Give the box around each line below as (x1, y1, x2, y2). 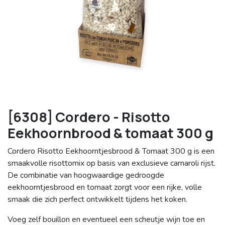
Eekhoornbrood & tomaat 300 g (8, 124, 213, 143)
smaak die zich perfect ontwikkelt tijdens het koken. (8, 194, 187, 205)
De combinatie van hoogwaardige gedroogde (8, 170, 164, 181)
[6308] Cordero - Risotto (8, 107, 170, 127)
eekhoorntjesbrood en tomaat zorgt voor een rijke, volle (8, 182, 202, 193)
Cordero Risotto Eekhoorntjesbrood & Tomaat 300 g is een (8, 146, 214, 157)
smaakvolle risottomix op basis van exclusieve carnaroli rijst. (8, 158, 215, 169)
